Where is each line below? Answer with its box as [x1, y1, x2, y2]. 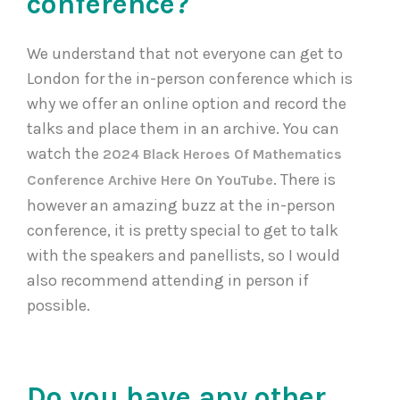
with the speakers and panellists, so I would [27, 246, 340, 266]
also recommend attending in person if [27, 271, 309, 291]
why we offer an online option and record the [27, 94, 346, 114]
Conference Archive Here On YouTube [27, 171, 273, 189]
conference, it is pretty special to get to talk [27, 221, 338, 241]
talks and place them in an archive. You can [27, 119, 339, 139]
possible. [27, 296, 94, 316]
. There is [273, 170, 336, 190]
